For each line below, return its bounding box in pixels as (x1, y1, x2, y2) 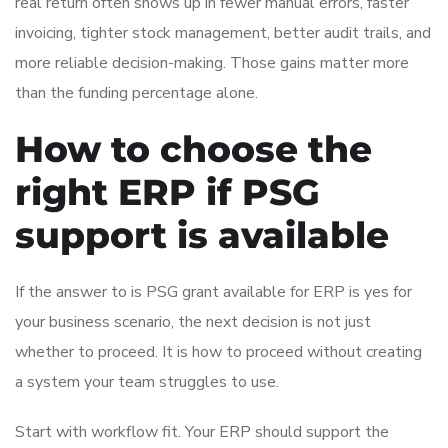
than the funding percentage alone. (15, 81, 258, 104)
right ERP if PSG (15, 169, 320, 214)
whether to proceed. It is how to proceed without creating (15, 340, 422, 363)
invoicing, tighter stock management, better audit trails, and (15, 21, 431, 44)
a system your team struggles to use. (15, 370, 279, 393)
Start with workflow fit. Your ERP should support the (15, 420, 389, 443)
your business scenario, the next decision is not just (15, 310, 371, 333)
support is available (15, 212, 389, 257)
